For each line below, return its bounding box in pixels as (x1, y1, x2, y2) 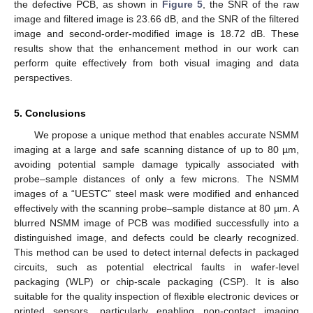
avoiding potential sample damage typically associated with (14, 159, 299, 170)
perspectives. (14, 72, 73, 84)
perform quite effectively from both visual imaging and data (14, 57, 299, 69)
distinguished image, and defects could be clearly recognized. (14, 232, 299, 244)
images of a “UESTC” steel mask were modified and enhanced (14, 188, 299, 200)
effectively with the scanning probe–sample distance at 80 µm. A (14, 203, 299, 214)
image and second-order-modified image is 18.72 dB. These (14, 28, 299, 40)
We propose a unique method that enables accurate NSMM (34, 129, 299, 141)
